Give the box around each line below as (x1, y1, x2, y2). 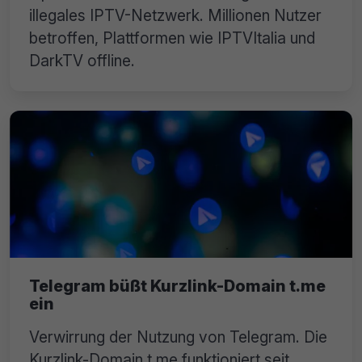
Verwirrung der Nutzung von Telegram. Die (29, 327, 327, 347)
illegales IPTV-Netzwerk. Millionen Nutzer (29, 6, 322, 26)
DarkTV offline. (29, 51, 135, 71)
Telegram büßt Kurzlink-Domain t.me (29, 276, 326, 296)
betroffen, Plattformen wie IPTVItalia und (29, 28, 315, 48)
